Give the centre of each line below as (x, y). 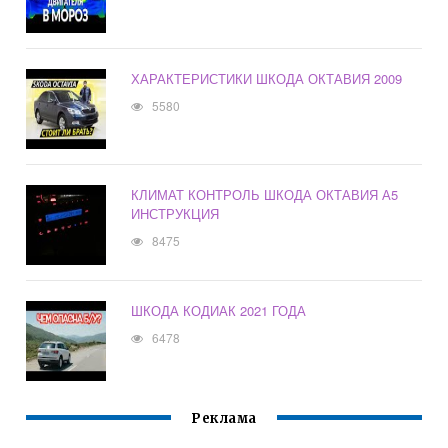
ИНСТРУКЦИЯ (175, 214)
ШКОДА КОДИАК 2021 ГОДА (219, 311)
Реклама (224, 419)
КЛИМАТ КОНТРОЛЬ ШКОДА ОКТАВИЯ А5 (265, 195)
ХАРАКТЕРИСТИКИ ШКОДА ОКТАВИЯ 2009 (267, 79)
